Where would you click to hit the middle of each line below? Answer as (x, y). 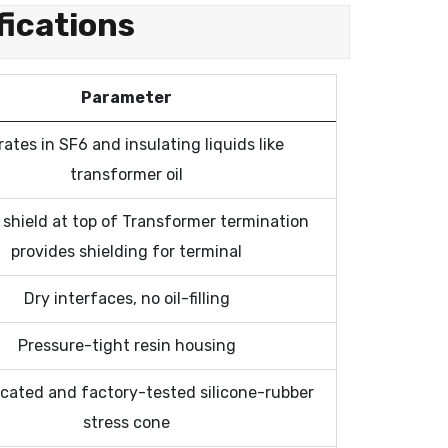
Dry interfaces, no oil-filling (126, 298)
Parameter (127, 97)
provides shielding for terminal (127, 251)
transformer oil (127, 174)
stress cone (127, 422)
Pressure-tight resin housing (126, 345)
